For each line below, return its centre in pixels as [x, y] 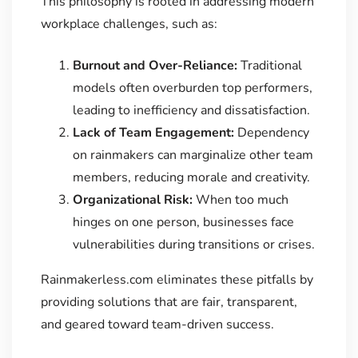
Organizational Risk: [132, 200]
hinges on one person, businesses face [183, 223]
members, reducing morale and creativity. [191, 178]
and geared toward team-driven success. [157, 325]
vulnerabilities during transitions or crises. [193, 245]
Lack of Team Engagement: [153, 133]
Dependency [271, 133]
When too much [240, 200]
